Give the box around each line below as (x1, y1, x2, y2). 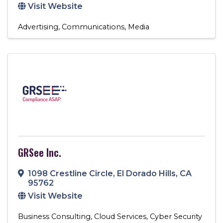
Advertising (18, 22, 58, 31)
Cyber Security (150, 212, 202, 221)
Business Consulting (18, 212, 91, 221)
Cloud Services (94, 212, 146, 221)
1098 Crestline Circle (28, 168, 113, 178)
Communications (62, 22, 124, 31)
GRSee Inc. (18, 144, 61, 160)
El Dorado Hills (117, 168, 176, 178)
